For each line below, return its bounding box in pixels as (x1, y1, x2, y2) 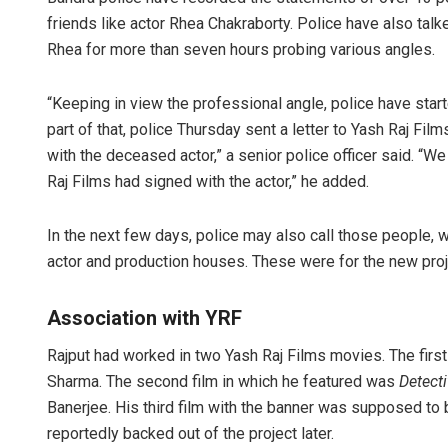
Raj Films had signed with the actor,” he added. (47, 172, 369, 192)
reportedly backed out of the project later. (47, 424, 334, 444)
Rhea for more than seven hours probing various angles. (47, 40, 435, 60)
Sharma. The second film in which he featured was (47, 372, 399, 392)
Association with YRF (47, 306, 242, 331)
